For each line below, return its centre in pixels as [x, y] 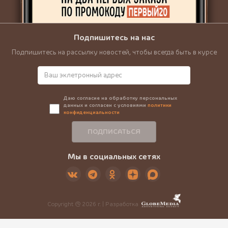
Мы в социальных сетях [114, 157]
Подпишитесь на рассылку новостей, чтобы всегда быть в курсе [114, 53]
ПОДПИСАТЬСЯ [114, 132]
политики [159, 105]
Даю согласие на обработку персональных [120, 98]
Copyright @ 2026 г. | [76, 205]
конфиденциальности [91, 112]
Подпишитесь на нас [114, 38]
